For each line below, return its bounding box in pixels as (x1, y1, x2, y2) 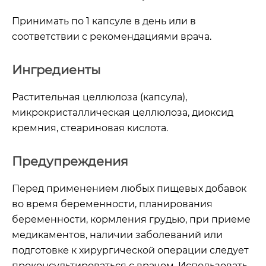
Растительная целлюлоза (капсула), (12, 91, 187, 103)
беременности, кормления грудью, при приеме (12, 213, 251, 225)
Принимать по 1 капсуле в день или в (12, 15, 196, 27)
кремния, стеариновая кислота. (12, 122, 170, 134)
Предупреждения (12, 153, 128, 169)
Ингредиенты (12, 62, 100, 77)
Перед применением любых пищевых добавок (12, 182, 246, 194)
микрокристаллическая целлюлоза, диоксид (12, 106, 233, 118)
